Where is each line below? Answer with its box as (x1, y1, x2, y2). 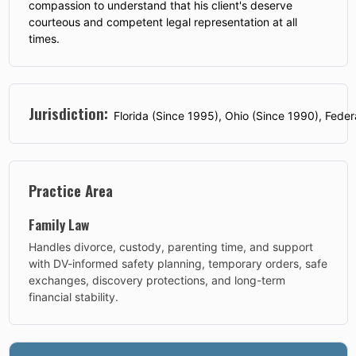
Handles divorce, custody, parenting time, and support (29, 239, 313, 253)
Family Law (29, 213, 89, 234)
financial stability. (29, 289, 118, 304)
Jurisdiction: (29, 101, 108, 125)
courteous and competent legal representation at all (29, 14, 297, 29)
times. (29, 31, 60, 45)
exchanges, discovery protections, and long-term (29, 273, 285, 287)
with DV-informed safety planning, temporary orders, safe (29, 256, 327, 270)
